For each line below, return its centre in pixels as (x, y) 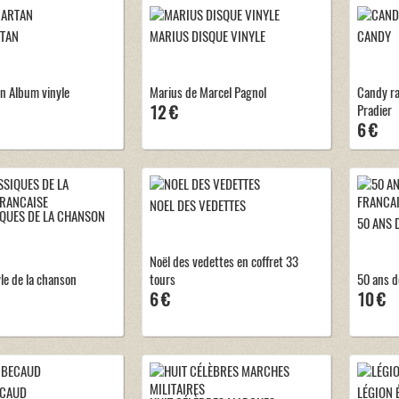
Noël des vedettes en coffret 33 (224, 261)
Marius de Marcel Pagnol (208, 92)
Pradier (374, 110)
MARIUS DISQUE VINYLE (208, 37)
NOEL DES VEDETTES (198, 206)
